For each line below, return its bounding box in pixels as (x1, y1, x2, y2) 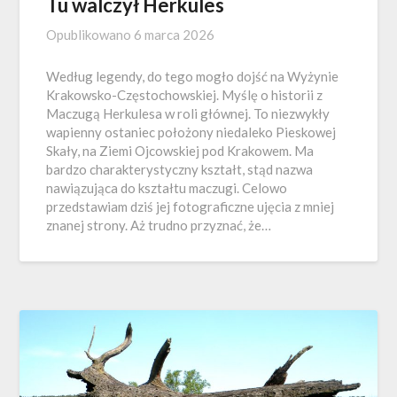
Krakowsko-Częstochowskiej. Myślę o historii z (46, 86, 323, 103)
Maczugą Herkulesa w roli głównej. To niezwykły (46, 105, 331, 121)
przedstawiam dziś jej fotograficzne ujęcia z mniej (46, 198, 335, 214)
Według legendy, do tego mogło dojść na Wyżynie (46, 67, 339, 84)
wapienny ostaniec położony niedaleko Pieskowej (46, 123, 337, 140)
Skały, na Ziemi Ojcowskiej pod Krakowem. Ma (46, 142, 315, 159)
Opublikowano (46, 26, 135, 43)
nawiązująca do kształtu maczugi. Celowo (46, 179, 288, 196)
